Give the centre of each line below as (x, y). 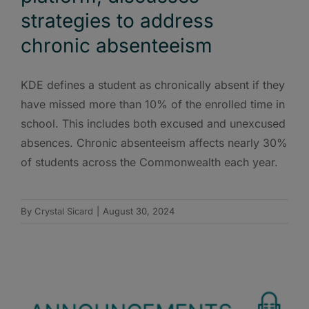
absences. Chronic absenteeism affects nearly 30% (154, 142)
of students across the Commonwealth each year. (149, 162)
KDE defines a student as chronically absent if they (153, 84)
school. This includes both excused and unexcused (153, 123)
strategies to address (117, 20)
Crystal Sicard (64, 211)
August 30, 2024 (139, 211)
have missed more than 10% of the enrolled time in (153, 104)
